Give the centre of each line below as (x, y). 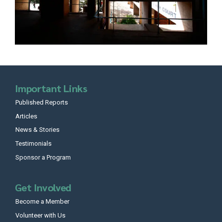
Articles (26, 116)
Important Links (51, 88)
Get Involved (43, 187)
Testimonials (33, 144)
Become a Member (42, 202)
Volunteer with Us (40, 215)
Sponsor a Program (43, 158)
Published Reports (42, 102)
